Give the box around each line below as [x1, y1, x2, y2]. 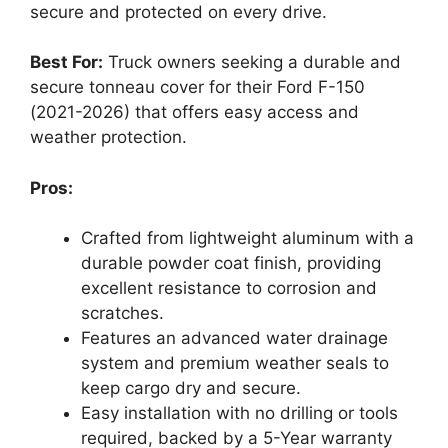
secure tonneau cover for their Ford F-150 [30, 77, 365, 98]
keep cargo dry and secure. [81, 378, 301, 399]
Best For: [30, 52, 103, 73]
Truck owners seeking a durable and [103, 52, 401, 73]
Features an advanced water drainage [81, 328, 388, 349]
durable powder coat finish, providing [81, 253, 381, 274]
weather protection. [30, 127, 187, 148]
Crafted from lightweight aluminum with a [81, 228, 414, 249]
